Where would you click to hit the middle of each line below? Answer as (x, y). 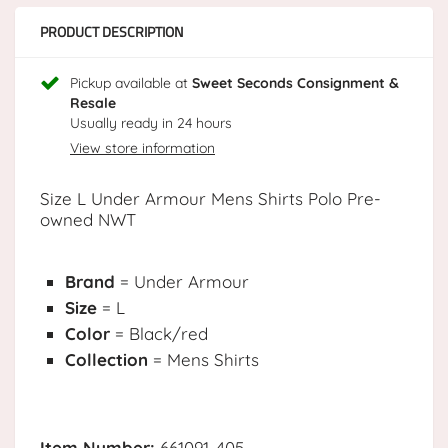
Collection (106, 360)
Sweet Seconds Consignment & (295, 83)
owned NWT (88, 220)
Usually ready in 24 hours (151, 123)
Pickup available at (131, 83)
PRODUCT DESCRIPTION (111, 32)
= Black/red (159, 334)
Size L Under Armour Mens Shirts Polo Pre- (210, 199)
